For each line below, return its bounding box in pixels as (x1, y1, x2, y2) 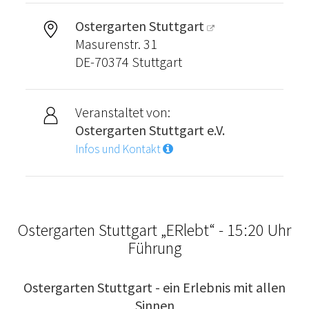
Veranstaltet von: (74, 103, 170, 121)
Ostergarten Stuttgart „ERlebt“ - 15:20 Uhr (18, 219, 291, 241)
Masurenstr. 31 (74, 35, 157, 52)
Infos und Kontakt (74, 141, 163, 157)
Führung (128, 237, 181, 259)
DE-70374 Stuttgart (74, 53, 182, 70)
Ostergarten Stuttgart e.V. (74, 121, 225, 139)
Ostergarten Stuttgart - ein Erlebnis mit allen (23, 279, 286, 296)
